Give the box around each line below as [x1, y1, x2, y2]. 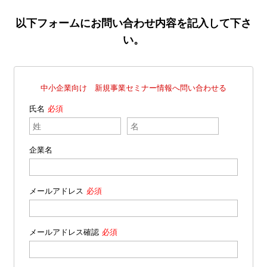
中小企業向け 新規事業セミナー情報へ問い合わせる [41, 83, 226, 92]
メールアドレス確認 [29, 227, 99, 237]
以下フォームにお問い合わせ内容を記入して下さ [15, 17, 252, 29]
